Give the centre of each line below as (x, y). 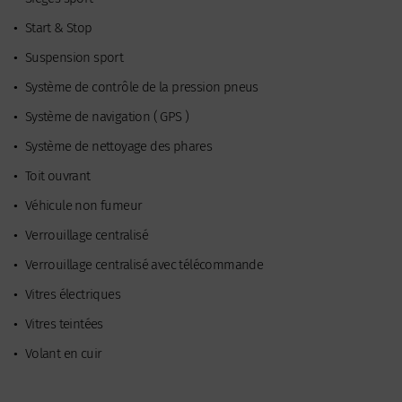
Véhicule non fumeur (82, 205)
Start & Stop (57, 27)
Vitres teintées (62, 323)
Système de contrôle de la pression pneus (140, 87)
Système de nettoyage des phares (117, 146)
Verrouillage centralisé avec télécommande (143, 264)
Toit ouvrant (56, 175)
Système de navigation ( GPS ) (105, 116)
